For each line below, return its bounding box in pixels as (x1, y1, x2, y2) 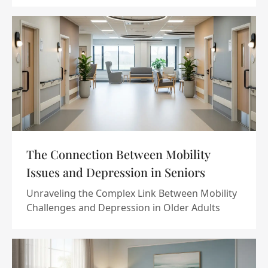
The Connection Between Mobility (26, 146, 210, 162)
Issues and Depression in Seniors (26, 164, 205, 180)
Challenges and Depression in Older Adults (26, 201, 220, 214)
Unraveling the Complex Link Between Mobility (26, 187, 237, 200)
